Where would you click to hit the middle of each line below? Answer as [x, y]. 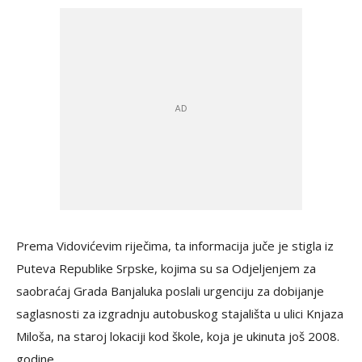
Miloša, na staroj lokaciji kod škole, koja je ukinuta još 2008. [178, 336]
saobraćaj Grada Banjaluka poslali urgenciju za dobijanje [170, 291]
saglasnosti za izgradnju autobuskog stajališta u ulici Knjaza [180, 314]
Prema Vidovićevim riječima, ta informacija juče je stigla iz [175, 246]
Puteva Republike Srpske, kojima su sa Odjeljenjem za [166, 268]
